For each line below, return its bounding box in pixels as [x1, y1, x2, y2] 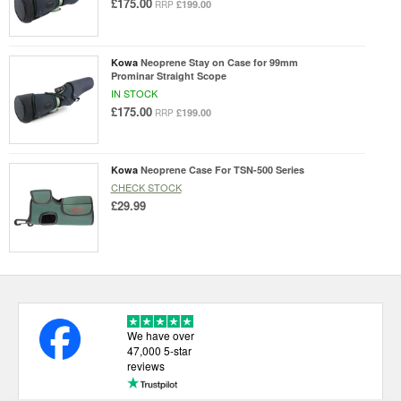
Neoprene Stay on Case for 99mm [140, 55, 298, 69]
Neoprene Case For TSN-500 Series [140, 163, 304, 177]
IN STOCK [110, 85, 158, 100]
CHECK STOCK [110, 180, 182, 195]
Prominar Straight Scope [110, 68, 226, 82]
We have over [126, 328, 194, 344]
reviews [126, 358, 165, 374]
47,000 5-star [126, 343, 192, 359]
